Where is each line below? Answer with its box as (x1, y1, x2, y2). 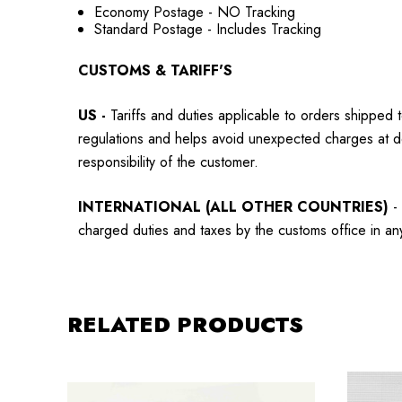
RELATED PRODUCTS (67, 309, 303, 341)
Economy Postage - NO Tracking (94, 2, 296, 23)
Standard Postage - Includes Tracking (94, 19, 322, 40)
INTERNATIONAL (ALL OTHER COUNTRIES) (78, 197, 389, 218)
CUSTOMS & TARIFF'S (78, 60, 232, 82)
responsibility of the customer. (78, 152, 258, 173)
